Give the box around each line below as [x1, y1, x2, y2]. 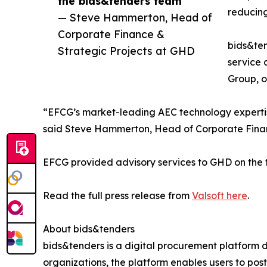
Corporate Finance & [58, 27, 164, 41]
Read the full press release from [43, 190, 192, 202]
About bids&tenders [43, 223, 135, 235]
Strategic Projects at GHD [58, 44, 195, 58]
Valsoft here [192, 190, 247, 202]
